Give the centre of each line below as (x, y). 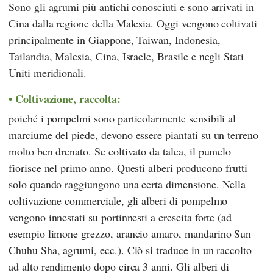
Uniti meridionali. (48, 72)
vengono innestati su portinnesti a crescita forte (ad (120, 217)
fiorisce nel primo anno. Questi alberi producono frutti (128, 168)
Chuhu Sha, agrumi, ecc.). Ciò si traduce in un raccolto (130, 250)
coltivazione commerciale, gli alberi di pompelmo (118, 201)
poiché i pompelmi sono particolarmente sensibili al (122, 119)
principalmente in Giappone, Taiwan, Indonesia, (115, 39)
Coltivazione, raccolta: (68, 98)
